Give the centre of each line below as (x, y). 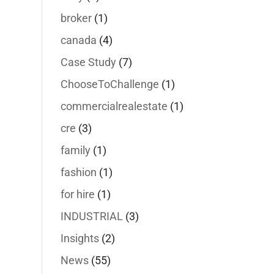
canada (78, 40)
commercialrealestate (114, 106)
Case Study (88, 62)
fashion (78, 172)
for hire (77, 194)
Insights (80, 238)
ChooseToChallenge (109, 84)
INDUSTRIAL (91, 216)
